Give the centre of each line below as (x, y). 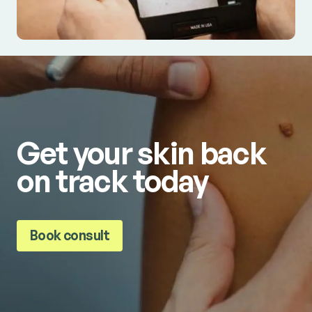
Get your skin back (141, 153)
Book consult (70, 236)
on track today (112, 180)
